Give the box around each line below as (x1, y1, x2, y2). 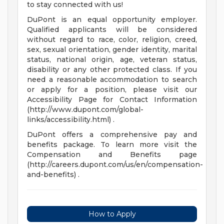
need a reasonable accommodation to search (27, 75, 197, 84)
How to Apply (88, 209, 136, 219)
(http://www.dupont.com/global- (27, 105, 143, 114)
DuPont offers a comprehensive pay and (27, 130, 197, 139)
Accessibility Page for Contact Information (27, 95, 197, 104)
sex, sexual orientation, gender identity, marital (27, 45, 197, 54)
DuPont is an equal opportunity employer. (27, 15, 197, 24)
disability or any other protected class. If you (27, 65, 197, 74)
